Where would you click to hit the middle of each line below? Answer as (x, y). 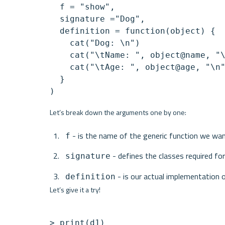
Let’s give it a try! (75, 190)
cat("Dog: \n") (95, 43)
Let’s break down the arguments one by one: (118, 112)
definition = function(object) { (132, 31)
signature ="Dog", (97, 19)
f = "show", (82, 7)
